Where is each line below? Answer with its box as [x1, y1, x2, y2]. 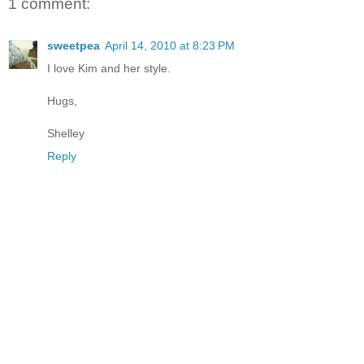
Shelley [47, 126, 84, 140]
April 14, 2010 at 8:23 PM [105, 38, 235, 52]
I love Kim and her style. [47, 61, 171, 75]
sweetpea [47, 38, 100, 52]
